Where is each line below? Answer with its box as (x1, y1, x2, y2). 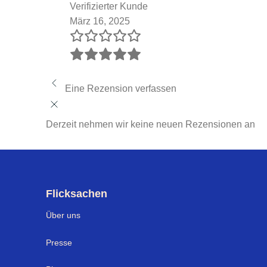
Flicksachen (46, 187, 107, 200)
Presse (46, 237, 72, 247)
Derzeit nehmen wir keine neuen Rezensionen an (46, 119, 255, 129)
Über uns (46, 210, 80, 220)
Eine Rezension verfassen (65, 83, 176, 94)
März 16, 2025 (70, 15, 130, 26)
